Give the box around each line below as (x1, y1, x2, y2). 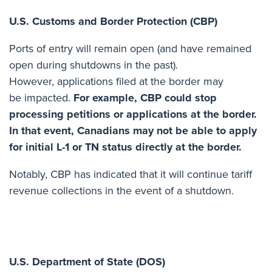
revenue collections (9, 182, 102, 199)
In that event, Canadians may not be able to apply (9, 122, 257, 138)
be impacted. (9, 89, 73, 106)
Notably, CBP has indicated (9, 166, 140, 182)
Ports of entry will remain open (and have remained (9, 40, 251, 56)
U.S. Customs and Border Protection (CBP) (9, 13, 220, 29)
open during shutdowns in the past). (9, 56, 178, 73)
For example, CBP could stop (73, 89, 217, 106)
